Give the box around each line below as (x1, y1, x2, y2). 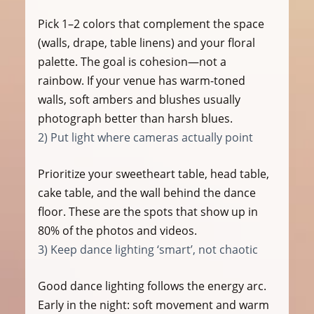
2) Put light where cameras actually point (37, 130, 253, 146)
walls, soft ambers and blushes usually (37, 92, 243, 108)
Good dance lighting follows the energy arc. (37, 278, 269, 294)
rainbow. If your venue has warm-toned (37, 73, 248, 89)
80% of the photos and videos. (37, 223, 197, 239)
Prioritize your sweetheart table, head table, (37, 166, 272, 182)
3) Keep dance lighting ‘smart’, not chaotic (37, 242, 258, 258)
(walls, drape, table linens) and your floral (37, 35, 258, 51)
